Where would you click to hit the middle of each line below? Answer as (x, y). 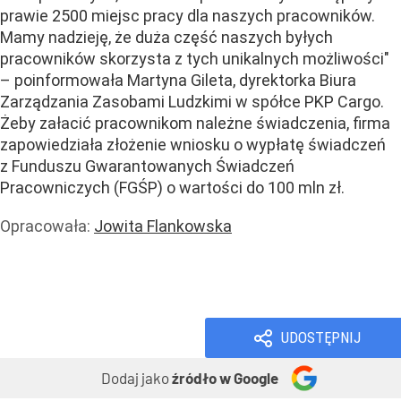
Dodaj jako (136, 377)
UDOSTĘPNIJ (321, 337)
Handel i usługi (80, 269)
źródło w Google (225, 377)
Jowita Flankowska (163, 226)
